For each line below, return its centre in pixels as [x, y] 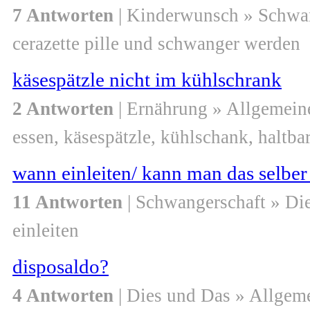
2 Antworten [63, 109]
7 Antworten [63, 16]
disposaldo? [61, 267]
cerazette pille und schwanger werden [156, 44]
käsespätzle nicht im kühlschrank [147, 80]
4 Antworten [63, 296]
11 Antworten [67, 202]
